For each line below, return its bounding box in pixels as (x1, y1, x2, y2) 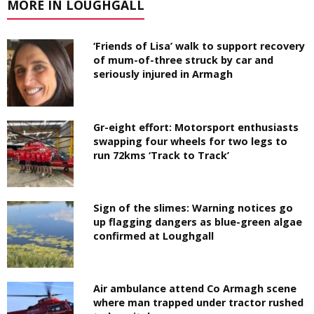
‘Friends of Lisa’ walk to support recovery (93, 39, 306, 53)
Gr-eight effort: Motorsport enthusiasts (93, 120, 299, 134)
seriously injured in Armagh (93, 67, 233, 81)
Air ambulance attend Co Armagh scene (93, 281, 297, 295)
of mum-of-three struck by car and (93, 53, 274, 67)
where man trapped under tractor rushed (93, 295, 304, 309)
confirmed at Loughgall (93, 228, 214, 243)
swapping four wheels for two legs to (93, 134, 288, 148)
